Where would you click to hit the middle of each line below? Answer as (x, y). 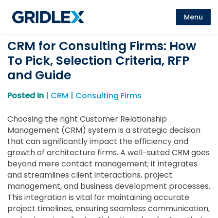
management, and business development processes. (109, 186)
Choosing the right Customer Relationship (87, 119)
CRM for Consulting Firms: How (102, 46)
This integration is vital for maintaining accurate (98, 197)
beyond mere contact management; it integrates (102, 164)
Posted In (26, 96)
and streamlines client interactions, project (90, 175)
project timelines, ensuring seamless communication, (109, 209)
